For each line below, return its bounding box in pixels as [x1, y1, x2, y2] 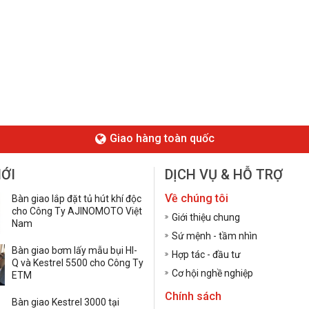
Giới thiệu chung [172, 212, 240, 223]
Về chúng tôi [165, 192, 228, 206]
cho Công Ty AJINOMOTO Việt [11, 206, 142, 217]
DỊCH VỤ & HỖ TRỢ [165, 166, 283, 183]
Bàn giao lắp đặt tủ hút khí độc [11, 193, 141, 205]
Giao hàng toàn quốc [107, 132, 215, 146]
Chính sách [165, 290, 221, 303]
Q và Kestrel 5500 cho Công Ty [11, 257, 143, 269]
